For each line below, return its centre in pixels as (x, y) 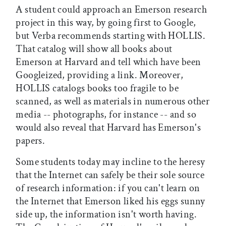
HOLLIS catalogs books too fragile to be (97, 89)
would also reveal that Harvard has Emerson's (108, 128)
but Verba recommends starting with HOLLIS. (111, 36)
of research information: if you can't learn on (108, 188)
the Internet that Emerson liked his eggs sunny (110, 202)
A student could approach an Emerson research (111, 10)
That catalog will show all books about (94, 49)
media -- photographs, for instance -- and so (106, 115)
